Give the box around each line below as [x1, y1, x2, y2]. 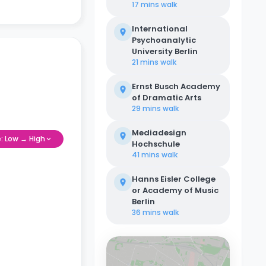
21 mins [132, 57, 159, 67]
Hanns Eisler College [132, 173, 216, 185]
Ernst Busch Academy [132, 81, 220, 92]
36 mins [132, 207, 161, 217]
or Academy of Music [132, 185, 218, 196]
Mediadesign [132, 127, 186, 138]
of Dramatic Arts [132, 92, 201, 103]
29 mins [132, 103, 161, 113]
